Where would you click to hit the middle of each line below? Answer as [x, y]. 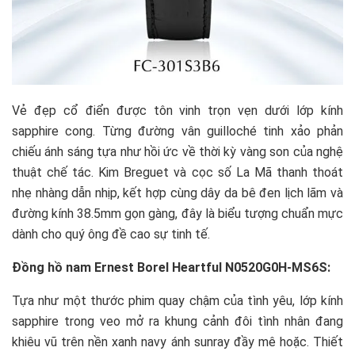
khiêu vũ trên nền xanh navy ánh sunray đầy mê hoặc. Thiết [177, 342]
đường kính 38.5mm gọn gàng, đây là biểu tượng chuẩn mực [177, 213]
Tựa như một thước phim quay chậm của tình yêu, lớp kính [177, 300]
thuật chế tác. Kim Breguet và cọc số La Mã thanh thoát [177, 172]
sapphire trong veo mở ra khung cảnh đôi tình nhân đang [177, 321]
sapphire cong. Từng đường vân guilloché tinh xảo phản [177, 131]
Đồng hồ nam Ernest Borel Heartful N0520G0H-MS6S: [171, 267]
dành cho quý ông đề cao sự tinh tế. [111, 234]
